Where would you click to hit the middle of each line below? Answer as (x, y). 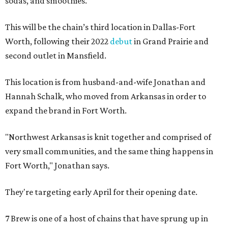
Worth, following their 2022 (58, 41)
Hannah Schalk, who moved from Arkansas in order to (106, 96)
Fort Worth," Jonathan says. (57, 165)
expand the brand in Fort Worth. (66, 110)
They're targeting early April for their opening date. (101, 192)
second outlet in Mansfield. (56, 55)
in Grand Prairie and (170, 41)
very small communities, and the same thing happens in (109, 151)
